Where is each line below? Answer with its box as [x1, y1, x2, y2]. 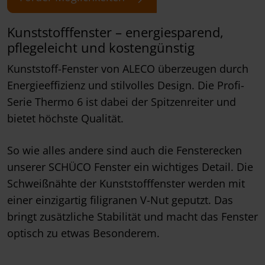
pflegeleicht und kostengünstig [7, 38, 195, 56]
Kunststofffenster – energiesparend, [7, 23, 224, 41]
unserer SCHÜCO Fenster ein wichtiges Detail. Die [7, 159, 253, 174]
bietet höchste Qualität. [7, 111, 124, 125]
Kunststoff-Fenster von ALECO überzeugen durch [7, 61, 248, 76]
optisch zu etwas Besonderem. [7, 225, 160, 240]
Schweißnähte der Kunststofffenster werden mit [7, 176, 245, 190]
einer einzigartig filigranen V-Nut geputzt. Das [7, 192, 233, 207]
